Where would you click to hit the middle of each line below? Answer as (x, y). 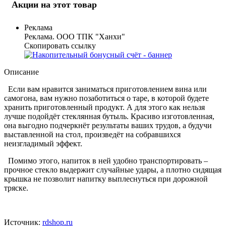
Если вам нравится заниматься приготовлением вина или (105, 89)
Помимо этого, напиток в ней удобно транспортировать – (106, 160)
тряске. (18, 188)
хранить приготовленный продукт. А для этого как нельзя (104, 107)
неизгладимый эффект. (43, 143)
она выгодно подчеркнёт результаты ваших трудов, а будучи (108, 125)
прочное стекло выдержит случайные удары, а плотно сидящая (113, 169)
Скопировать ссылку (60, 45)
